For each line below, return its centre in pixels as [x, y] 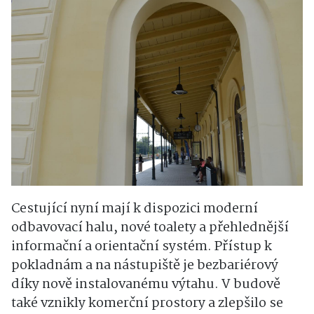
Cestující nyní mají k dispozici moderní [135, 209]
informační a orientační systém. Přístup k [142, 247]
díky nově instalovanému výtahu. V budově [146, 285]
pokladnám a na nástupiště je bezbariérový [145, 266]
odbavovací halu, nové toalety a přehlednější [150, 228]
